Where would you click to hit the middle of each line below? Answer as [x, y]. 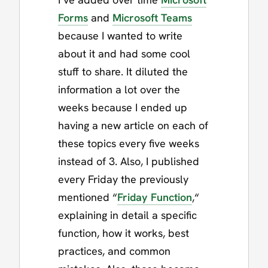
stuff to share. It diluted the [123, 72]
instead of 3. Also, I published [129, 162]
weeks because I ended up [123, 108]
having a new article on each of [133, 126]
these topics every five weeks [129, 144]
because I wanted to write [120, 36]
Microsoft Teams [152, 18]
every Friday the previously [123, 179]
